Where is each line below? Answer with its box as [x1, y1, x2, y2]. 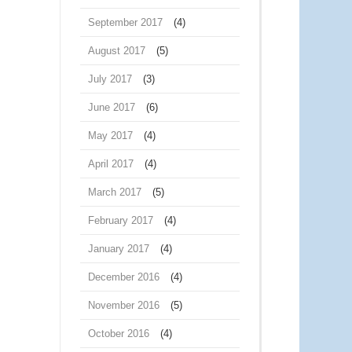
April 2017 [88, 158, 134, 170]
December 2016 [88, 271, 159, 283]
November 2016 [88, 299, 159, 311]
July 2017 [88, 73, 132, 85]
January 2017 [88, 243, 149, 255]
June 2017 [88, 101, 135, 113]
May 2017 [88, 130, 133, 141]
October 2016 [88, 328, 149, 339]
